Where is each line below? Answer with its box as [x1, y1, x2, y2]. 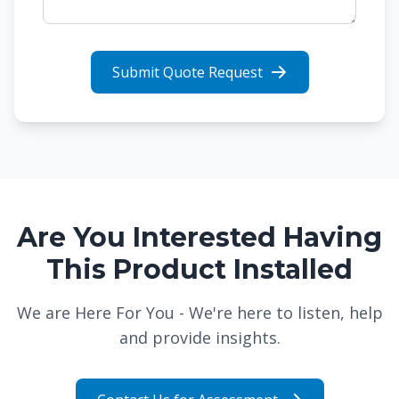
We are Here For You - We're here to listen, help [16, 302, 383, 323]
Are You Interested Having [17, 221, 382, 254]
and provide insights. [118, 327, 281, 348]
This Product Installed [46, 253, 353, 286]
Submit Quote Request [111, 62, 263, 82]
